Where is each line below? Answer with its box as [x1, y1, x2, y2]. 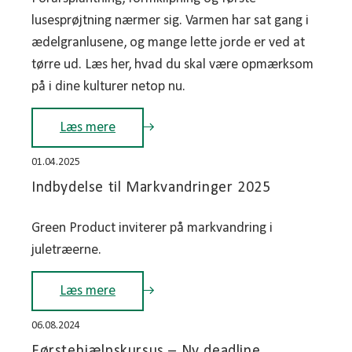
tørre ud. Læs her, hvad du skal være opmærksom [31, 57, 313, 72]
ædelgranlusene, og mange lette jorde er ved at [31, 35, 305, 50]
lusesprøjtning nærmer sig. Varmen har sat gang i [31, 13, 309, 28]
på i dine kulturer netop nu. [31, 79, 185, 94]
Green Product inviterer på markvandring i [31, 220, 273, 236]
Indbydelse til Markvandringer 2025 [31, 179, 271, 196]
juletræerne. [31, 242, 101, 258]
